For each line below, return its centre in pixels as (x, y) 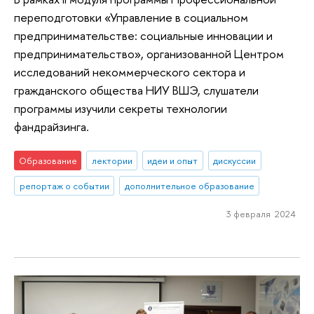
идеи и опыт (173, 161)
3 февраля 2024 (261, 213)
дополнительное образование (189, 185)
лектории (112, 161)
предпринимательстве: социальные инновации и (143, 35)
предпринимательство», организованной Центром (149, 53)
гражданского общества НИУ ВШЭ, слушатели (136, 90)
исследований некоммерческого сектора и (130, 71)
